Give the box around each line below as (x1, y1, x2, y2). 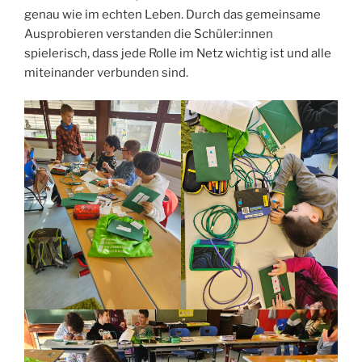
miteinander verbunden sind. (24, 65, 188, 80)
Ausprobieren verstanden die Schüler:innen (24, 26, 273, 41)
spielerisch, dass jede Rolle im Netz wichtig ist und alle (24, 45, 331, 61)
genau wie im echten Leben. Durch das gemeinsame (24, 6, 321, 22)
